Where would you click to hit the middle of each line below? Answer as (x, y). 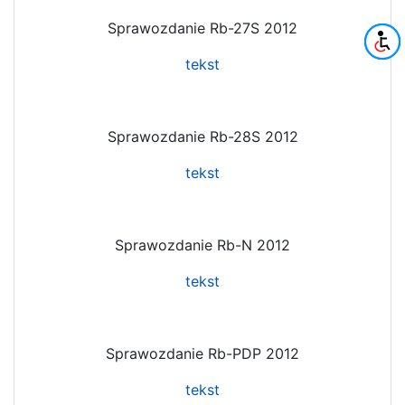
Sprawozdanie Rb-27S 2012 (202, 28)
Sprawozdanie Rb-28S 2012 (202, 136)
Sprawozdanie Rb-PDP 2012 (202, 353)
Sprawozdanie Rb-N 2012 (202, 245)
